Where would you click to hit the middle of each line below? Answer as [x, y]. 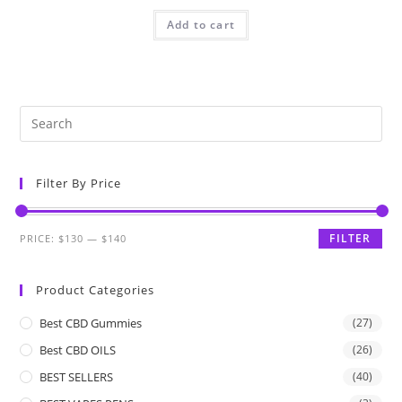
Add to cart [201, 25]
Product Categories [96, 289]
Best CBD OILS [78, 350]
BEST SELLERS [77, 376]
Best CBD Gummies [91, 323]
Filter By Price [79, 183]
